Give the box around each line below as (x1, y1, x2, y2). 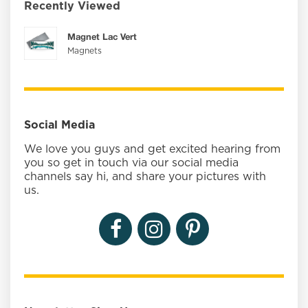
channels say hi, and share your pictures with (24, 171, 266, 183)
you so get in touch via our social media (24, 157, 239, 169)
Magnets (67, 47, 102, 56)
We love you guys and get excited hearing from (24, 144, 280, 155)
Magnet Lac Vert (67, 31, 137, 43)
